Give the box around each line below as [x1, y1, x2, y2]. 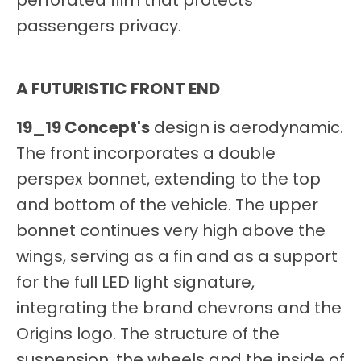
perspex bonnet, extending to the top [16, 168, 321, 191]
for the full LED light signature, [16, 271, 255, 294]
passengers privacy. [16, 15, 181, 38]
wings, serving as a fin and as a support [16, 245, 338, 268]
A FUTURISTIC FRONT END [16, 77, 220, 101]
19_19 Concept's [16, 116, 150, 139]
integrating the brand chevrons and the [16, 297, 342, 320]
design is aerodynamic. [150, 116, 343, 139]
